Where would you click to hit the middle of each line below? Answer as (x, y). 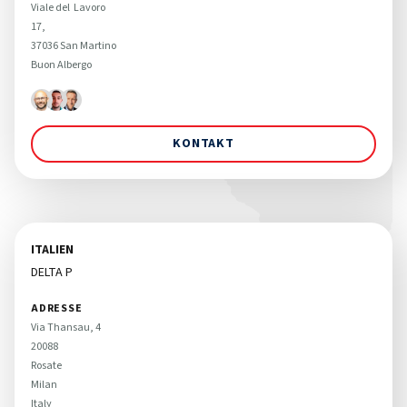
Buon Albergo (62, 65)
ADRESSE (57, 308)
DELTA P (52, 272)
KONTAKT (203, 143)
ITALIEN (52, 249)
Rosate (46, 365)
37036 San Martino (74, 45)
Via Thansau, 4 (67, 327)
